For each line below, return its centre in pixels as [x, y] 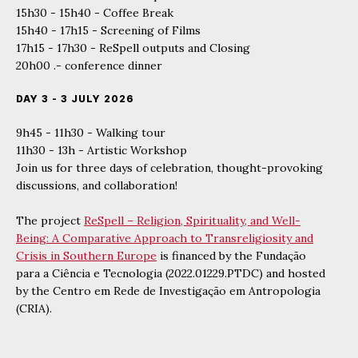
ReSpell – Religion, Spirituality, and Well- [192, 221]
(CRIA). [34, 309]
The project [50, 221]
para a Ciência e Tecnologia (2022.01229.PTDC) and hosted [171, 274]
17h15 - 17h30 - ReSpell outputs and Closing [133, 48]
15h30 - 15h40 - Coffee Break [95, 13]
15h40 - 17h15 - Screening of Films [108, 31]
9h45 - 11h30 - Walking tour [91, 133]
